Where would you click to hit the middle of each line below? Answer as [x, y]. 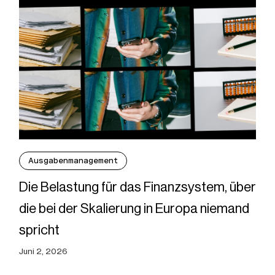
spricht [39, 230]
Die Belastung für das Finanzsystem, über [137, 187]
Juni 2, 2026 [43, 251]
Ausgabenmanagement [73, 161]
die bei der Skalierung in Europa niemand [134, 209]
